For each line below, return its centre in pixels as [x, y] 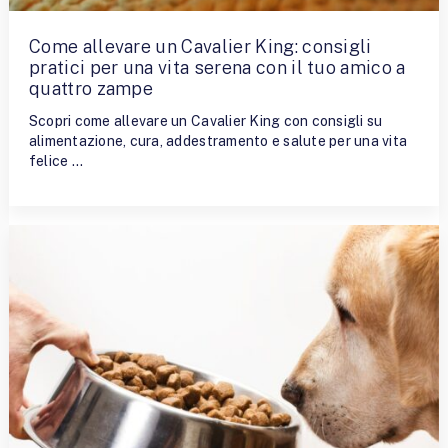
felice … [55, 160]
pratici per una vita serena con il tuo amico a [217, 68]
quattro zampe [91, 89]
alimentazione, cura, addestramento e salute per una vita [218, 140]
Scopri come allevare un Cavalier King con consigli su [205, 120]
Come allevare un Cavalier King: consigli [200, 47]
